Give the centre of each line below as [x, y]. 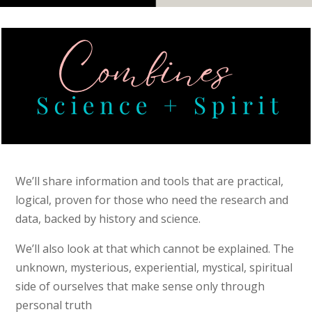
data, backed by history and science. [108, 218]
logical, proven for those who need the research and [152, 200]
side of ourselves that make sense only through [140, 286]
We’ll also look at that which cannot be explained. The [155, 248]
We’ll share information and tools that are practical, [150, 181]
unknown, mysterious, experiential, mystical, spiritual [154, 267]
